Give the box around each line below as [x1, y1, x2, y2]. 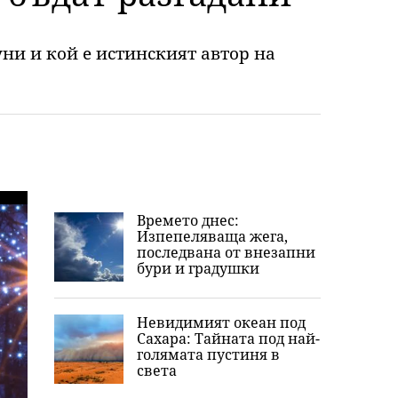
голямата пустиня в [137, 345, 280, 364]
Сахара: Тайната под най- [137, 329, 320, 348]
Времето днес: [137, 211, 239, 230]
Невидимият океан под [137, 313, 306, 332]
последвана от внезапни [137, 243, 315, 262]
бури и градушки [137, 259, 259, 278]
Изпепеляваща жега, [137, 227, 288, 246]
